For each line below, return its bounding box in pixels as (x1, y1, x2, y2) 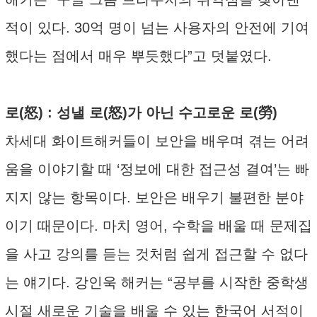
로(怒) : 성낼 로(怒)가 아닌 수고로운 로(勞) (5, 105, 277, 120)
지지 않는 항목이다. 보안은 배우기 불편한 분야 (5, 190, 304, 205)
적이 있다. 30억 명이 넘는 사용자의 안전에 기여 (5, 20, 309, 35)
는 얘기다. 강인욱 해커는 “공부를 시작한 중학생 (5, 275, 309, 290)
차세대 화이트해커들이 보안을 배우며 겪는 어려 (5, 133, 309, 149)
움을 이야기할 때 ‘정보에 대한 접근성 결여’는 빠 (5, 161, 309, 177)
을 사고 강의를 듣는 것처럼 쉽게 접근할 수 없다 (5, 246, 308, 262)
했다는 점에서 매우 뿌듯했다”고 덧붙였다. (5, 48, 272, 64)
